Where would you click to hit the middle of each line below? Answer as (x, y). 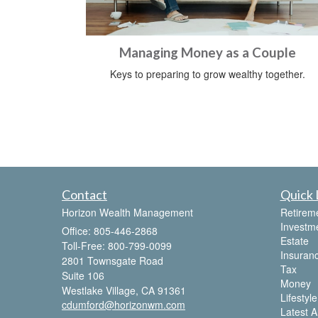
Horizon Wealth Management (127, 212)
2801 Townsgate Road (113, 260)
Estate (294, 240)
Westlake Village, (100, 290)
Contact (84, 194)
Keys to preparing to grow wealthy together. (207, 73)
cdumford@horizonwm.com (124, 304)
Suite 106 (83, 275)
